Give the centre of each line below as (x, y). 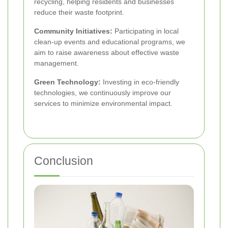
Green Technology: (67, 82)
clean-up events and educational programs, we (110, 42)
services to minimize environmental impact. (103, 104)
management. (56, 63)
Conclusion (64, 161)
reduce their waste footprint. (79, 12)
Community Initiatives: (73, 31)
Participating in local (146, 31)
